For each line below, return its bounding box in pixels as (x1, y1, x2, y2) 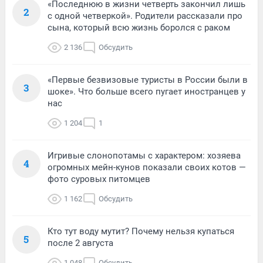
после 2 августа (48, 238, 113, 249)
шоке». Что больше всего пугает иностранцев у (48, 86, 245, 97)
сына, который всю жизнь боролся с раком (48, 22, 230, 33)
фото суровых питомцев (48, 174, 150, 185)
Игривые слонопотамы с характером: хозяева (48, 150, 241, 161)
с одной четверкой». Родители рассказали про (48, 11, 242, 22)
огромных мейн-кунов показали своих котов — (48, 162, 246, 173)
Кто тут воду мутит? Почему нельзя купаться (48, 226, 234, 237)
